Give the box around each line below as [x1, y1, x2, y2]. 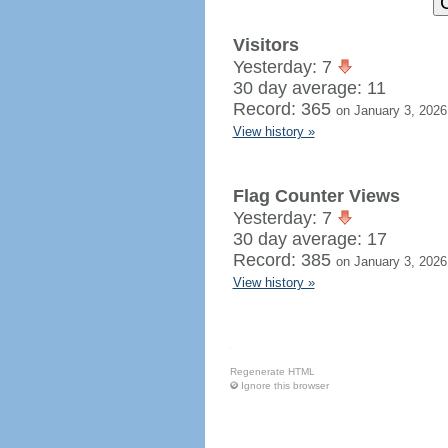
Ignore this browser [240, 380, 329, 391]
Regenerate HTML [229, 366, 315, 377]
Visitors [232, 35, 299, 55]
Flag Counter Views [232, 186, 400, 206]
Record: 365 [232, 99, 336, 119]
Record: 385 [232, 250, 336, 270]
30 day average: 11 [232, 78, 386, 98]
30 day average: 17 [232, 229, 387, 249]
